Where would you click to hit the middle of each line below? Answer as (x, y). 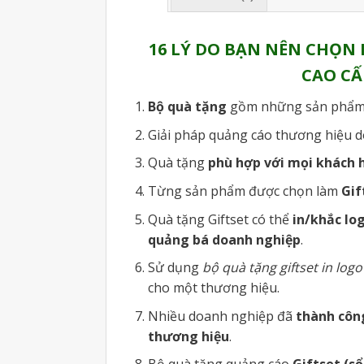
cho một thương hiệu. (213, 288)
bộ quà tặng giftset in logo (282, 268)
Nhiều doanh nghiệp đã (221, 316)
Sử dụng (175, 268)
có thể (270, 219)
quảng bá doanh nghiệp (224, 239)
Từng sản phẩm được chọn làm (244, 191)
